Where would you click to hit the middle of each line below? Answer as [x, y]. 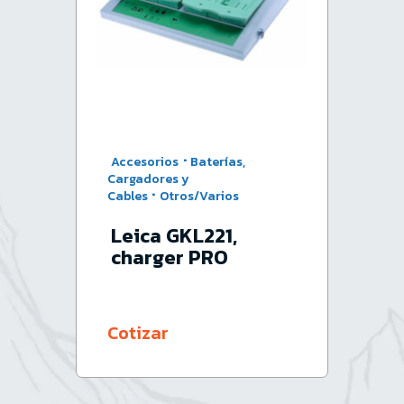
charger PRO [169, 257]
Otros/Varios [199, 196]
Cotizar [138, 333]
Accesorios [145, 161]
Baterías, [217, 161]
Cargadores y [149, 179]
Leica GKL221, [174, 235]
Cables [128, 196]
